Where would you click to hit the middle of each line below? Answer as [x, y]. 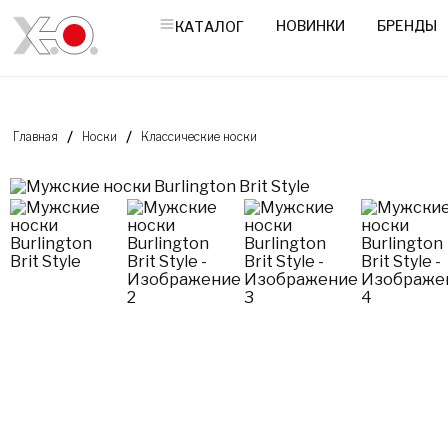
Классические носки [199, 137]
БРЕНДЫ [407, 25]
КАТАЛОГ [210, 26]
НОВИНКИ [311, 25]
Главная [36, 137]
